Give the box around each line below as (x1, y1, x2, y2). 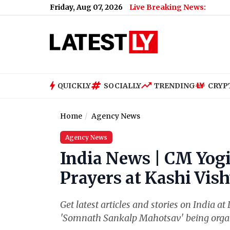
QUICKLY (57, 81, 91, 90)
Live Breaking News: (129, 3, 206, 12)
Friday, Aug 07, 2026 (50, 3, 123, 12)
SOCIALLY (104, 81, 141, 90)
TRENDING (154, 81, 195, 90)
